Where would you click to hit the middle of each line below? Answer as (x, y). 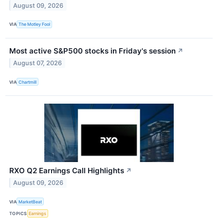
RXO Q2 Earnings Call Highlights (67, 171)
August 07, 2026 (38, 63)
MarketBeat (30, 201)
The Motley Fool (35, 24)
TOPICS (18, 213)
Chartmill (28, 82)
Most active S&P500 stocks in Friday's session (92, 51)
